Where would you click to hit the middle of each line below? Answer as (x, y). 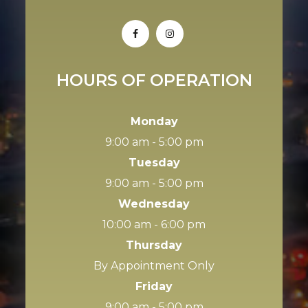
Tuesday (154, 162)
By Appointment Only (154, 265)
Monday (154, 121)
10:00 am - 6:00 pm (154, 224)
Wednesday (154, 203)
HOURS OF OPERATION (154, 80)
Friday (154, 286)
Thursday (154, 245)
